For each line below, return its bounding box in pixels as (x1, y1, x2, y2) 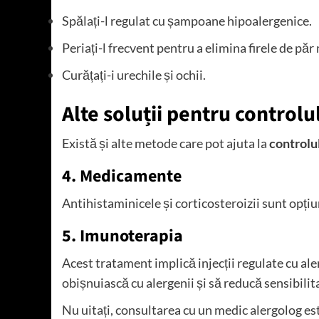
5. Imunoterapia (62, 224, 183, 249)
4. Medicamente (62, 164, 182, 189)
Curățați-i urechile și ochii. (62, 67, 206, 83)
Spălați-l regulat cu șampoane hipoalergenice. (62, 13, 312, 29)
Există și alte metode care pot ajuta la (62, 135, 269, 152)
